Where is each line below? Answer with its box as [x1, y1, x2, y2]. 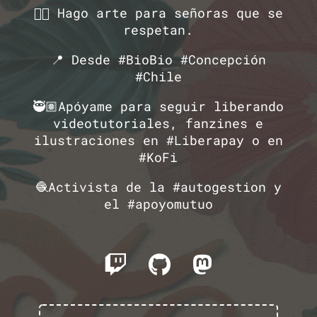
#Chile [134, 68, 182, 86]
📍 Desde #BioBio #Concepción [50, 51, 266, 69]
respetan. [123, 21, 194, 39]
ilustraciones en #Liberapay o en [33, 132, 283, 149]
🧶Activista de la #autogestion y [35, 178, 282, 196]
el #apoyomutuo [103, 195, 213, 213]
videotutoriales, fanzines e [53, 115, 264, 132]
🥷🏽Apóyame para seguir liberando [33, 98, 284, 115]
